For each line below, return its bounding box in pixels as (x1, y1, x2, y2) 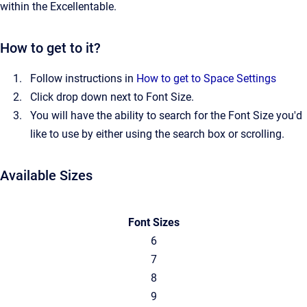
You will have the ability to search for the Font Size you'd (30, 109, 302, 123)
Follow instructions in (30, 72, 136, 86)
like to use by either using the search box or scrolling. (30, 127, 284, 141)
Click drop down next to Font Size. (30, 90, 194, 104)
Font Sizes (127, 216, 180, 230)
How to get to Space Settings (136, 72, 276, 86)
